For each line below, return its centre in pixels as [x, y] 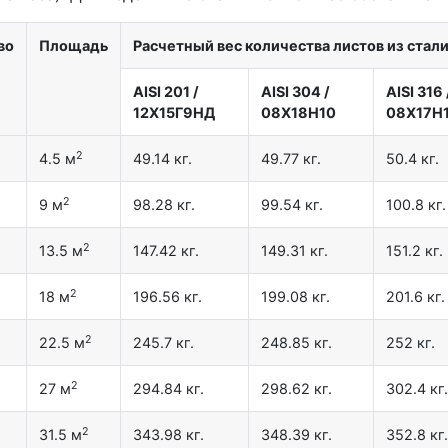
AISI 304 [291, 92]
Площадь [73, 46]
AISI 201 [161, 92]
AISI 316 [414, 92]
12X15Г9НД [174, 113]
